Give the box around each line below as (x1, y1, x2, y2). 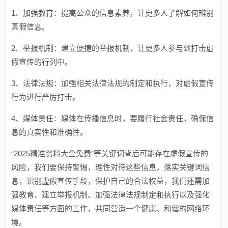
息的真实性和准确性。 (11, 128, 88, 136)
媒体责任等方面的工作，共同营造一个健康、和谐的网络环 (11, 204, 210, 213)
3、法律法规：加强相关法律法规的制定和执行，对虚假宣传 (11, 79, 214, 88)
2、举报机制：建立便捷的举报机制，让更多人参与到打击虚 (11, 44, 214, 52)
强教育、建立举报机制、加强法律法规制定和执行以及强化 (11, 190, 210, 199)
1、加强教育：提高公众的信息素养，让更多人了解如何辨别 (11, 9, 214, 17)
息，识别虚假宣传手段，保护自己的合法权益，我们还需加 (11, 177, 210, 185)
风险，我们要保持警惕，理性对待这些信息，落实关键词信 (11, 163, 210, 172)
